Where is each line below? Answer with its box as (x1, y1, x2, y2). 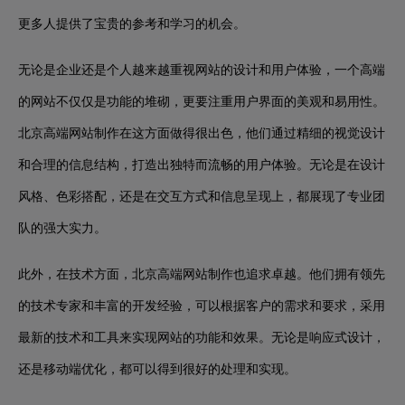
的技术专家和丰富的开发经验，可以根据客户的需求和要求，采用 (18, 297, 385, 313)
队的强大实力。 (18, 220, 107, 235)
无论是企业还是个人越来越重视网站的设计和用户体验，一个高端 (18, 61, 385, 77)
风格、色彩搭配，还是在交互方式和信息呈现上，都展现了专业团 (18, 188, 385, 203)
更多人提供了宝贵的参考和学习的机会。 (18, 15, 246, 31)
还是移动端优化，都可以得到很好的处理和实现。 (18, 361, 297, 376)
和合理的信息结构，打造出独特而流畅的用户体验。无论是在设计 (18, 156, 385, 172)
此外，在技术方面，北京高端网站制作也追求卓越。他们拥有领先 (18, 266, 385, 281)
